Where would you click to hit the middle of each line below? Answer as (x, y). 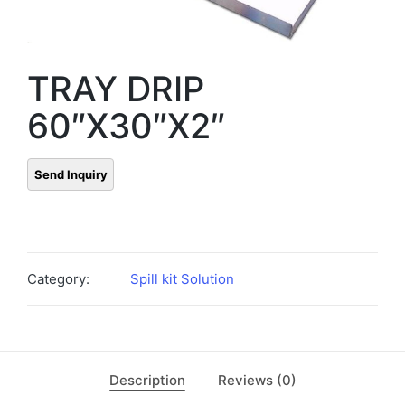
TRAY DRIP (116, 89)
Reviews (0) (257, 380)
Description (147, 380)
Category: (58, 278)
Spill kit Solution (182, 278)
